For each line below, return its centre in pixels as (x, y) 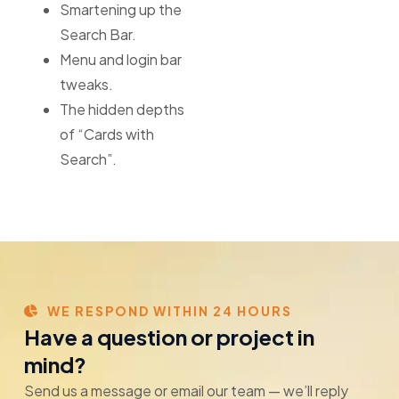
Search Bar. (98, 34)
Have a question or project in (169, 337)
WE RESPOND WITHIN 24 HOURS (170, 311)
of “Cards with (106, 134)
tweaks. (86, 84)
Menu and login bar (120, 59)
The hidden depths (122, 109)
